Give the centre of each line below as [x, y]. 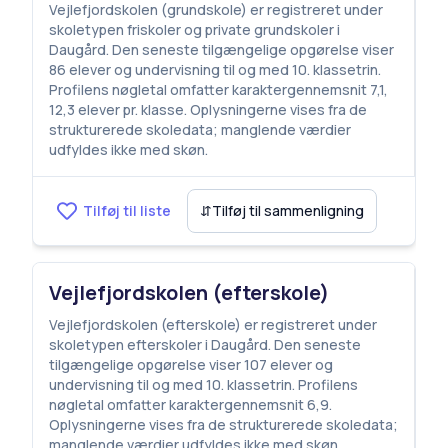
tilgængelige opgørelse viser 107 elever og [191, 364]
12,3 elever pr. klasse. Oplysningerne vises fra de [208, 109]
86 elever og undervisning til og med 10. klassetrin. [215, 69]
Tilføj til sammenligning [288, 210]
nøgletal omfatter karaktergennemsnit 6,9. [190, 404]
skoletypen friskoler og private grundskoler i [194, 29]
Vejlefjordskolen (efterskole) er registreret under [213, 324]
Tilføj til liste [127, 210]
